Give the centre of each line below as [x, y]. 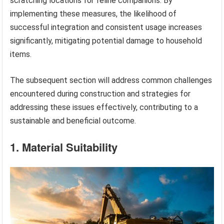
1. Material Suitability [64, 147]
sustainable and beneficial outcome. [73, 121]
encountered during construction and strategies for [100, 94]
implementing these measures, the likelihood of [93, 14]
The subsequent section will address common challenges [111, 80]
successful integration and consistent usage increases [106, 27]
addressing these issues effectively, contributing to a [104, 107]
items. [21, 54]
